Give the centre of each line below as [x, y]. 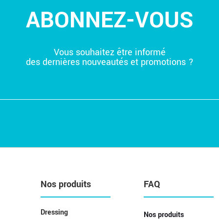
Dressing [55, 212]
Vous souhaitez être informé [109, 52]
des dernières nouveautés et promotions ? [109, 62]
